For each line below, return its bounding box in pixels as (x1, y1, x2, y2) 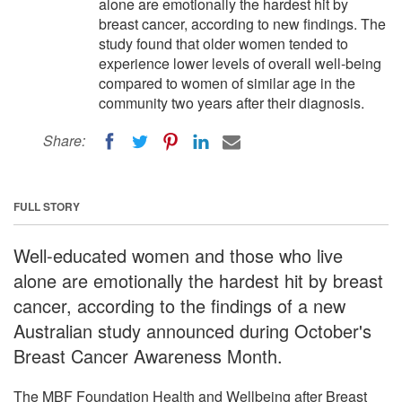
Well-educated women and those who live (13, 241, 343, 268)
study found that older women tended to (99, 33, 348, 54)
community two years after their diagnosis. (99, 92, 364, 113)
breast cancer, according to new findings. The (99, 13, 386, 34)
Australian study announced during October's (13, 317, 371, 344)
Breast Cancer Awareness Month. (13, 342, 283, 369)
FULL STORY (13, 197, 80, 214)
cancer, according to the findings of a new (13, 292, 345, 319)
